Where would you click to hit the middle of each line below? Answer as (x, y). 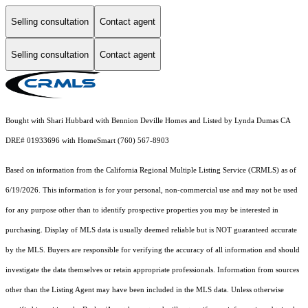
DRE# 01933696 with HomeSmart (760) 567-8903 (87, 141)
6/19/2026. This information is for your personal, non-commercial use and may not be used (152, 190)
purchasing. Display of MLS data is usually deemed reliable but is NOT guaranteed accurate (151, 230)
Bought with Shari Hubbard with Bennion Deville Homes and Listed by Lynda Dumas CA (148, 121)
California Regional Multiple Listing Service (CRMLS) (192, 170)
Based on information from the (56, 170)
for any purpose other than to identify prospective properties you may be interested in (142, 210)
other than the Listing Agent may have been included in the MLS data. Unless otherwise (145, 290)
